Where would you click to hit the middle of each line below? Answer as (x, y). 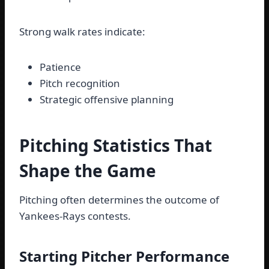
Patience (60, 67)
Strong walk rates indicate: (82, 32)
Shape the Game (88, 171)
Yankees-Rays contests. (75, 216)
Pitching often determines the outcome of (119, 200)
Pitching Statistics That (116, 146)
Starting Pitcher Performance (124, 256)
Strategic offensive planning (107, 100)
